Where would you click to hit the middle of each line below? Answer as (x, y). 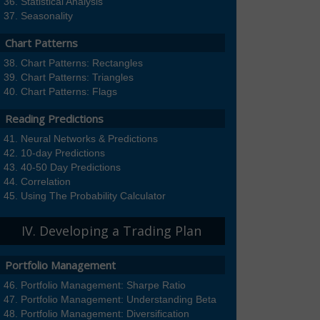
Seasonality (47, 16)
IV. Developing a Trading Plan (111, 231)
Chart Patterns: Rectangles (82, 63)
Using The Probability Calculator (93, 196)
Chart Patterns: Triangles (77, 77)
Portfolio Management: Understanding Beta (119, 300)
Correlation (46, 182)
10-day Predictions (63, 153)
